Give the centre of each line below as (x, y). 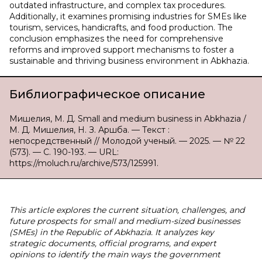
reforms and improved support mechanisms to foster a (122, 50)
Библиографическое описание (107, 94)
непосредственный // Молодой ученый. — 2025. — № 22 (127, 141)
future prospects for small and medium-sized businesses (125, 221)
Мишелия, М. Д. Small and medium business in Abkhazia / (128, 119)
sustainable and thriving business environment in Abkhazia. (129, 61)
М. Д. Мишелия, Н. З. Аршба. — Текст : (89, 130)
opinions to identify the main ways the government (115, 254)
